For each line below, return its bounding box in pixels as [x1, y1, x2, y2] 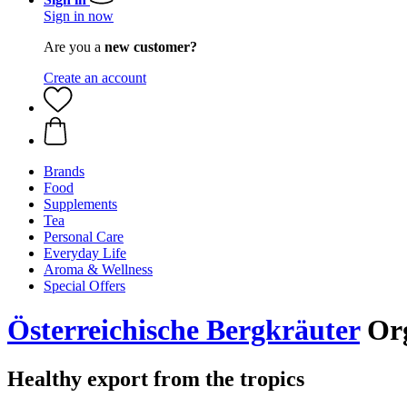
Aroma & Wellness [44, 262, 153, 277]
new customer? [104, 39, 197, 55]
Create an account [44, 70, 146, 85]
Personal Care [44, 229, 124, 244]
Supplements [44, 196, 117, 212]
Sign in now [44, 8, 114, 24]
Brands [44, 164, 84, 179]
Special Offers [44, 278, 125, 293]
